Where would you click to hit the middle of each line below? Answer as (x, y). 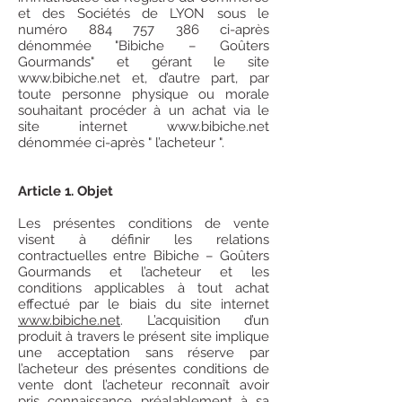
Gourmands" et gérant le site (144, 62)
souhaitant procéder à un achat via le (144, 110)
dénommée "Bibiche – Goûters (144, 46)
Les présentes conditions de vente (144, 223)
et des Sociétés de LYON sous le (144, 13)
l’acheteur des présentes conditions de (144, 369)
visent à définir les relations (144, 240)
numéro (53, 30)
